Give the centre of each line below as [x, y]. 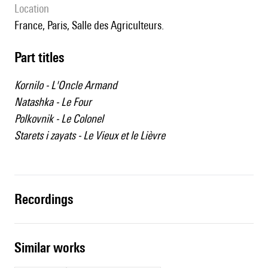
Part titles [42, 57]
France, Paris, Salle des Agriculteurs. [92, 25]
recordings [48, 199]
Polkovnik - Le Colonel [59, 119]
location [34, 9]
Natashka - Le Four [53, 102]
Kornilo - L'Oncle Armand [66, 85]
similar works [53, 248]
